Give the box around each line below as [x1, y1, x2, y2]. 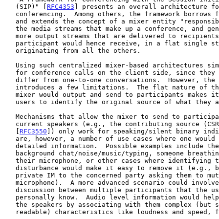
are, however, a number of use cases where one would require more [4, 134, 16, 142]
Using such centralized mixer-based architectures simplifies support [4, 61, 16, 69]
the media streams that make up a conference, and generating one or [4, 24, 16, 32]
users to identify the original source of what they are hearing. [4, 98, 16, 106]
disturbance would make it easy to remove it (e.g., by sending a [4, 164, 16, 172]
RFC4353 [47, 2, 74, 10]
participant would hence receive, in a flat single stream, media [4, 39, 16, 47]
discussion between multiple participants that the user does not [4, 186, 16, 194]
